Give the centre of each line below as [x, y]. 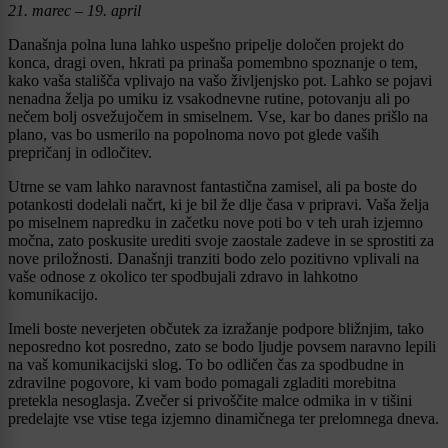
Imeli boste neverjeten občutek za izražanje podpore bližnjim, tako [216, 328]
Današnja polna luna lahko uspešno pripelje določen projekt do [206, 44]
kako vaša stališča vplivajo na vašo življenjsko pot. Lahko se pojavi [220, 80]
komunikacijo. [53, 294]
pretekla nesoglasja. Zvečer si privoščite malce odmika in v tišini [210, 400]
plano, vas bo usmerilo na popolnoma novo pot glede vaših [193, 134]
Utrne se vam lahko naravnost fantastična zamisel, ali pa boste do [212, 186]
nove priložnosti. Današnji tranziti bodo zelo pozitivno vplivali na [213, 258]
